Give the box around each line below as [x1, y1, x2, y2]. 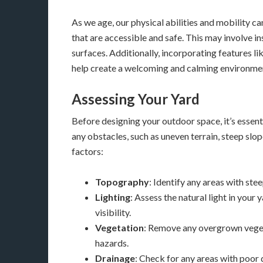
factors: [72, 146, 103, 157]
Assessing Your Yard [72, 90, 200, 107]
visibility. [95, 207, 131, 218]
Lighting [95, 191, 130, 203]
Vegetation [95, 222, 144, 233]
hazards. [95, 237, 129, 248]
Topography [95, 176, 149, 187]
